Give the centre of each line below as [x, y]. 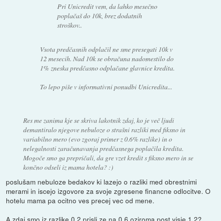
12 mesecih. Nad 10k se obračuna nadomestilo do [107, 58]
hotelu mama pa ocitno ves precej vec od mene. [80, 200]
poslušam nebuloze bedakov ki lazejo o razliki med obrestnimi [102, 181]
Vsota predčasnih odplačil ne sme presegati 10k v [107, 49]
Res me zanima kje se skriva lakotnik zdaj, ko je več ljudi [98, 120]
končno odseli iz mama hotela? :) [68, 167]
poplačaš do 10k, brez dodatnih [99, 15]
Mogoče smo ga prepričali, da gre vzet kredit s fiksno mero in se [108, 157]
